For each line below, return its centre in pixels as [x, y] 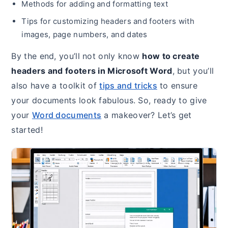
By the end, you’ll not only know [77, 56]
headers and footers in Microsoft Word [92, 71]
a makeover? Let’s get [147, 115]
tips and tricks [128, 86]
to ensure [177, 86]
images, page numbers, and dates [84, 35]
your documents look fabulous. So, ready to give [109, 101]
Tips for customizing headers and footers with [108, 21]
